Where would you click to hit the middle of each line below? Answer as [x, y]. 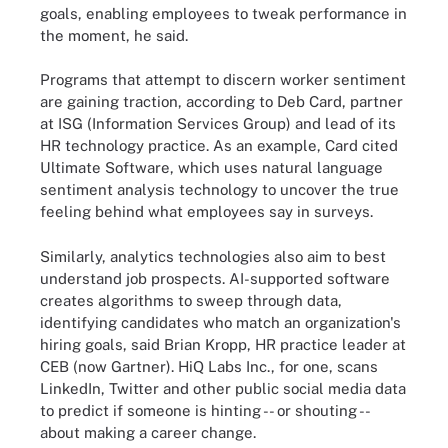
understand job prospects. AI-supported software [215, 278]
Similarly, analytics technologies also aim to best [213, 256]
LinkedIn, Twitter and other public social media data [223, 388]
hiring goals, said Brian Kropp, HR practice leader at [223, 344]
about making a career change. [148, 432]
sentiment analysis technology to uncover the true [219, 189]
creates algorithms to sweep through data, [191, 300]
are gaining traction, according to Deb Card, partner [221, 101]
